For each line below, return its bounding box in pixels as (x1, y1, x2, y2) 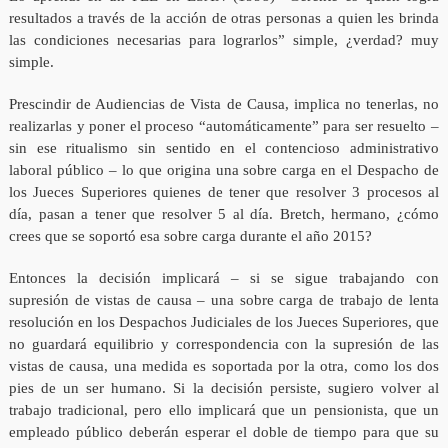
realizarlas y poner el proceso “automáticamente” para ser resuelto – (8, 118, 440, 135)
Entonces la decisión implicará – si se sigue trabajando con (8, 270, 440, 287)
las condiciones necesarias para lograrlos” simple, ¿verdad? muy (8, 32, 440, 49)
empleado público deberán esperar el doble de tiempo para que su (8, 424, 440, 441)
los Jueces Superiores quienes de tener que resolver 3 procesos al (8, 184, 440, 201)
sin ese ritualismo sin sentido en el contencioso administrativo (8, 140, 440, 157)
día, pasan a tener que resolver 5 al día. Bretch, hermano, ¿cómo (8, 206, 440, 223)
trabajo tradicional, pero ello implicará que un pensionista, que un (8, 402, 440, 419)
